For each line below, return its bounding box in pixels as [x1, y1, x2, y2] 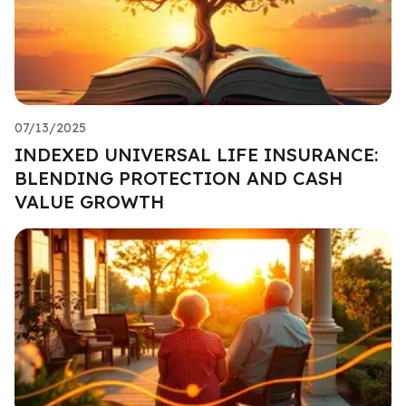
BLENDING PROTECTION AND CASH [14, 166, 343, 189]
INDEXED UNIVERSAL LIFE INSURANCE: [14, 142, 378, 166]
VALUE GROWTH [14, 189, 164, 213]
